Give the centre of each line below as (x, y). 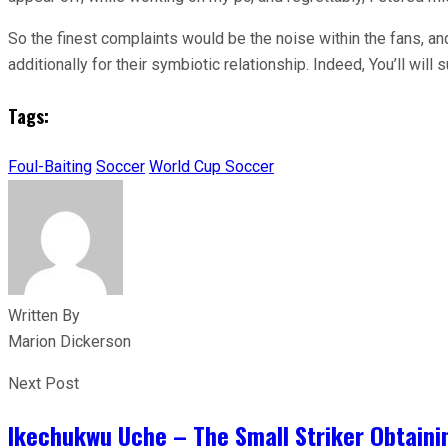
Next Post (43, 383)
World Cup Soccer (211, 166)
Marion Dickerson (69, 341)
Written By (44, 315)
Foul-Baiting (50, 166)
